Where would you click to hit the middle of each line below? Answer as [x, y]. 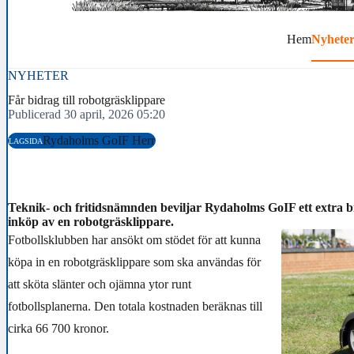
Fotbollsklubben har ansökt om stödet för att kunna [134, 240]
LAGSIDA [26, 141]
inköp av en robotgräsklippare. [91, 222]
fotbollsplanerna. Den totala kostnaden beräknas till [135, 307]
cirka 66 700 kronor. [58, 329]
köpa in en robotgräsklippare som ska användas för [134, 262]
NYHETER [38, 75]
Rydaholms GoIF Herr [99, 141]
